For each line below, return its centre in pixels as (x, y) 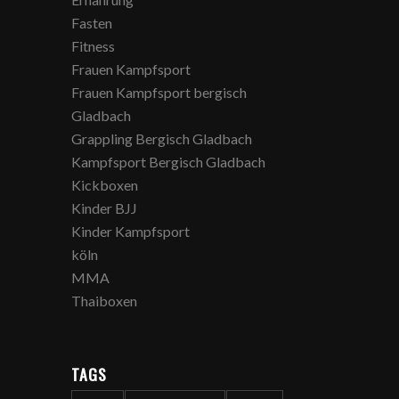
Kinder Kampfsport (131, 231)
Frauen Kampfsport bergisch (159, 92)
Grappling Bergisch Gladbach (162, 138)
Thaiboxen (105, 301)
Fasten (92, 23)
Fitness (94, 46)
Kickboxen (105, 185)
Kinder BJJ (105, 208)
